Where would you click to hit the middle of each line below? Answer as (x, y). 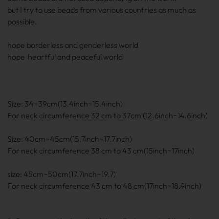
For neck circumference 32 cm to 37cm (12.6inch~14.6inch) (108, 115)
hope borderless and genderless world (73, 45)
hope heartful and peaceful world (65, 57)
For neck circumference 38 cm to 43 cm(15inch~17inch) (101, 151)
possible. (22, 22)
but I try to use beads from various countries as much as (102, 10)
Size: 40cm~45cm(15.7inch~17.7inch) (70, 139)
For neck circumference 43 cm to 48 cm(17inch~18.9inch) (104, 186)
